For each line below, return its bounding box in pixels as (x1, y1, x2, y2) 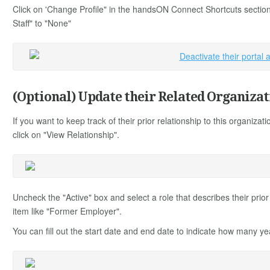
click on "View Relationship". (13, 128, 124, 140)
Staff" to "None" (13, 16, 71, 29)
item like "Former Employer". (13, 204, 127, 217)
